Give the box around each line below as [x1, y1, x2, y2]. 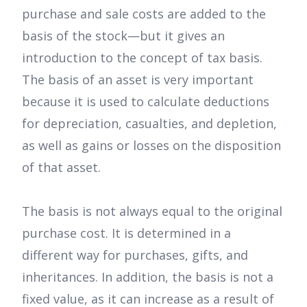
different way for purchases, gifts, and [22, 247, 248, 264]
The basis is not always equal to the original [22, 203, 282, 220]
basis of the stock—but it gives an [22, 27, 225, 45]
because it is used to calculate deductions [22, 93, 269, 110]
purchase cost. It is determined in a [22, 225, 231, 242]
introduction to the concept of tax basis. [22, 49, 262, 66]
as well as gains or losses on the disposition [22, 137, 281, 154]
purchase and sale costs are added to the [22, 5, 266, 23]
